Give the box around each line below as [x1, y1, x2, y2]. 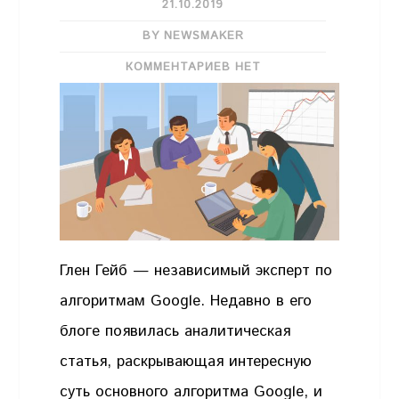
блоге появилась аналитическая [60, 320, 291, 342]
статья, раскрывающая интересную [60, 350, 313, 372]
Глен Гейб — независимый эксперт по [60, 259, 333, 281]
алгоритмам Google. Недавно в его [60, 289, 313, 312]
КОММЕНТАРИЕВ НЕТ [125, 59, 261, 77]
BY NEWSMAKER [142, 28, 244, 45]
